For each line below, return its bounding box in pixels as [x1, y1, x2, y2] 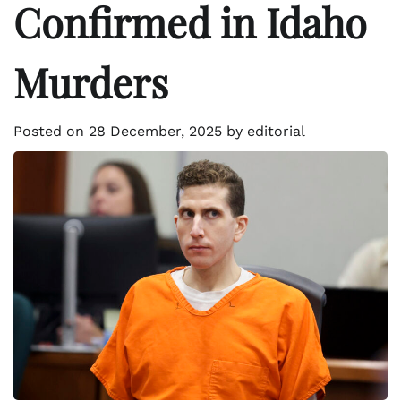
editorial [247, 122, 305, 140]
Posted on [13, 122, 89, 140]
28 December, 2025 [89, 122, 222, 140]
